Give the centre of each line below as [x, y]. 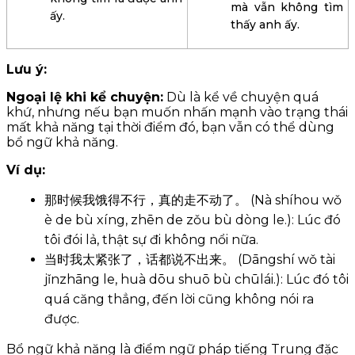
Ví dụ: [26, 170]
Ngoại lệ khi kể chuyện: [85, 97]
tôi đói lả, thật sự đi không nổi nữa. [151, 239]
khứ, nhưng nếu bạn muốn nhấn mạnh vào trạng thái [177, 112]
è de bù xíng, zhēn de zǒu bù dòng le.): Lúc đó [193, 219]
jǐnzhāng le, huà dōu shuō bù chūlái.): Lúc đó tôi [197, 279]
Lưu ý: [27, 69]
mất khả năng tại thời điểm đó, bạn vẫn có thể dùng [170, 127]
